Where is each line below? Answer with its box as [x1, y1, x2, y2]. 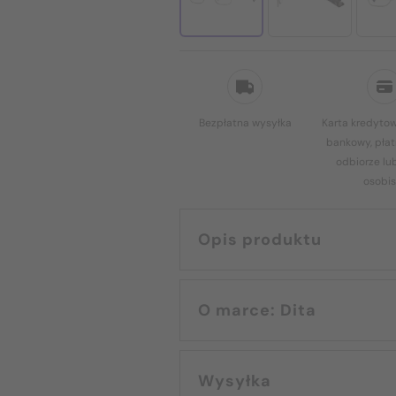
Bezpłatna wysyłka [198, 116, 292, 130]
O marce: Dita [280, 300, 316, 321]
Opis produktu [198, 229, 322, 250]
